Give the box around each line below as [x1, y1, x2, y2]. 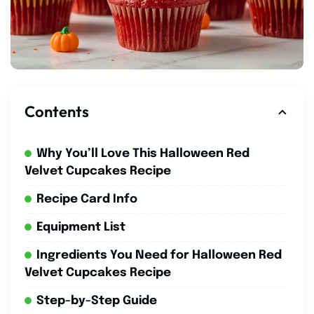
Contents [25, 101, 89, 121]
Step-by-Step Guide [36, 294, 157, 307]
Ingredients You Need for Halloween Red [36, 249, 282, 261]
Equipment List [36, 221, 125, 233]
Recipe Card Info [36, 193, 137, 205]
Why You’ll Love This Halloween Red [36, 147, 250, 160]
